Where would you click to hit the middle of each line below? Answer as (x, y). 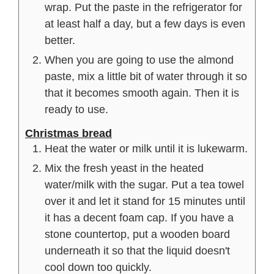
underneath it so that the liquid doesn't (137, 250)
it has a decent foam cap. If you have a (139, 217)
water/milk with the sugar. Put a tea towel (144, 184)
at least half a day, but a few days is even (145, 24)
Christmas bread (68, 133)
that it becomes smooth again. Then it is (142, 93)
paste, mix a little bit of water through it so (146, 76)
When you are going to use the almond (139, 60)
